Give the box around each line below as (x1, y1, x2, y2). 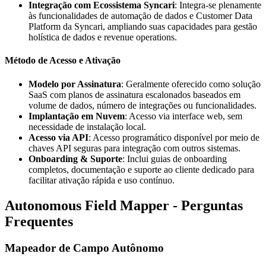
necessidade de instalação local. (28, 121, 146, 132)
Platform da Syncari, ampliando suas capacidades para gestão (28, 21, 257, 32)
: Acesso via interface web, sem (125, 110, 242, 121)
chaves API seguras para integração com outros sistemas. (28, 142, 240, 153)
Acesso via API (28, 132, 88, 142)
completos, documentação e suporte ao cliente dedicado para (28, 164, 254, 175)
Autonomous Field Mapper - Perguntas (5, 197, 243, 213)
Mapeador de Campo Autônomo (5, 241, 164, 254)
